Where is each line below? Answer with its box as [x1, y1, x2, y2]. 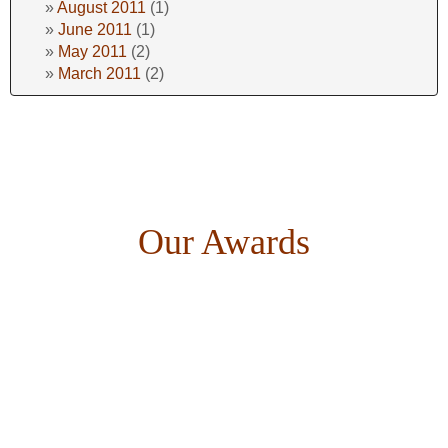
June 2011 [58, 20, 132, 38]
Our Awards [138, 221, 310, 262]
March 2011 [58, 64, 141, 82]
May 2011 [58, 42, 127, 60]
